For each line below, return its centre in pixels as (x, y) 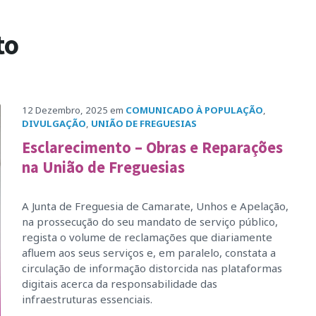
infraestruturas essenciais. (87, 299)
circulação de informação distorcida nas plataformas (152, 268)
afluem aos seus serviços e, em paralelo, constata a (148, 253)
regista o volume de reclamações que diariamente (147, 237)
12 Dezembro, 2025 (65, 110)
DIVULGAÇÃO (54, 123)
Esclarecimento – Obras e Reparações (152, 147)
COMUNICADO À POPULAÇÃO (194, 110)
